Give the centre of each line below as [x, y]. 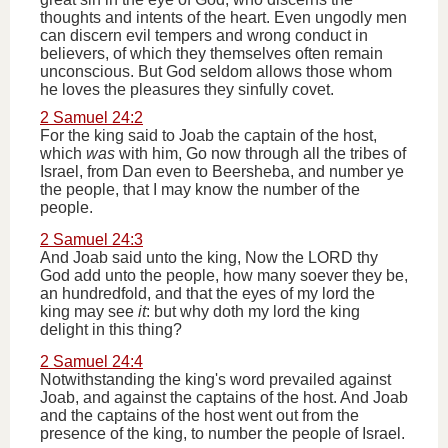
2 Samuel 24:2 [91, 117]
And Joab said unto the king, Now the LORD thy [209, 257]
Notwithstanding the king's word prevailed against [215, 379]
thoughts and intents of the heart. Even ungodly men [223, 17]
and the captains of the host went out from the [199, 415]
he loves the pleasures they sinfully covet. [187, 89]
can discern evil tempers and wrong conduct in [204, 35]
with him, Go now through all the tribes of [260, 153]
